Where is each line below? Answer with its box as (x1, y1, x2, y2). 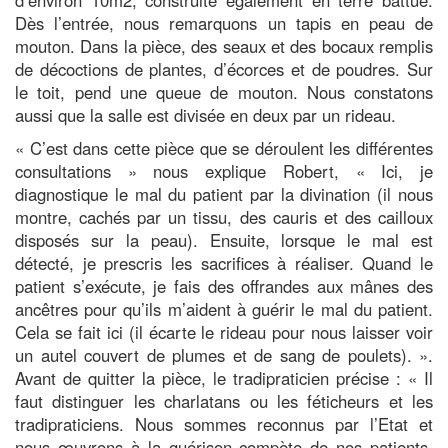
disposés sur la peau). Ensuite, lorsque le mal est (15, 227, 433, 252)
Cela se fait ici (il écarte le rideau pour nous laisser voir (15, 319, 433, 344)
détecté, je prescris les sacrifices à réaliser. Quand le (15, 250, 433, 275)
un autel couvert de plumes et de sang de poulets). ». (15, 342, 433, 367)
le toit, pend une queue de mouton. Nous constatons (15, 79, 433, 104)
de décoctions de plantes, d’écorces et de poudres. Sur (15, 56, 433, 81)
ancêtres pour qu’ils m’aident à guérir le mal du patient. (15, 296, 433, 321)
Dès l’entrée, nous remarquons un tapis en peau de (15, 10, 433, 35)
